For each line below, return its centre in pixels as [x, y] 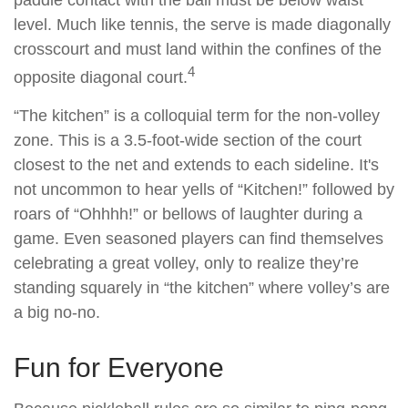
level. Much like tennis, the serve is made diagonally [202, 25]
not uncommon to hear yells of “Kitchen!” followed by [204, 190]
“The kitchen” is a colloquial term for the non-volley [197, 116]
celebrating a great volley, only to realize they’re [186, 264]
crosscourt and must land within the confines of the [198, 50]
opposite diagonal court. [101, 78]
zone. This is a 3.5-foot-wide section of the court [188, 141]
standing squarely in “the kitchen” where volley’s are [202, 288]
